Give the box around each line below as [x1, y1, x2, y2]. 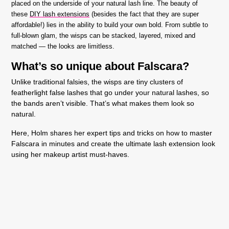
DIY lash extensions [30, 10, 89, 18]
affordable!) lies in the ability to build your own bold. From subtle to [11, 20, 208, 29]
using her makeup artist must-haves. [11, 150, 129, 158]
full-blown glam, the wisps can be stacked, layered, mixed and [11, 31, 195, 39]
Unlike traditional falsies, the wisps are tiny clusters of [11, 77, 183, 86]
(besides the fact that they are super [89, 10, 199, 18]
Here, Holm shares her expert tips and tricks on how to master [11, 128, 212, 137]
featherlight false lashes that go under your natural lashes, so [11, 88, 209, 97]
